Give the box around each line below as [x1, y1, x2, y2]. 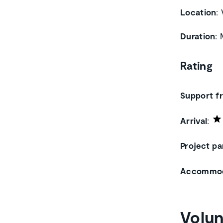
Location [180, 6, 217, 17]
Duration [180, 31, 216, 41]
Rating [180, 59, 213, 72]
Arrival [180, 115, 208, 125]
